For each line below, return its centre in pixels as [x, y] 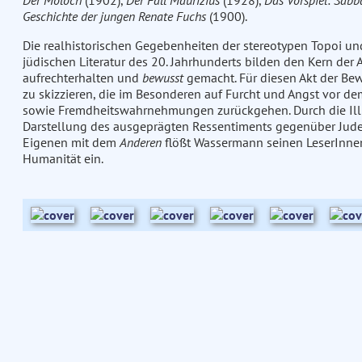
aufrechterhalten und [82, 78]
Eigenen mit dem [71, 143]
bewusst [162, 78]
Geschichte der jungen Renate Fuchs [114, 17]
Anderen [140, 143]
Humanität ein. [63, 159]
